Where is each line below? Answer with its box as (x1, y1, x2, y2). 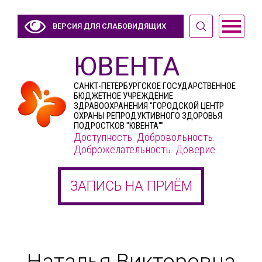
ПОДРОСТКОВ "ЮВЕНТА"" (74, 120, 164, 131)
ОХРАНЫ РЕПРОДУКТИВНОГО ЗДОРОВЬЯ (74, 111, 222, 121)
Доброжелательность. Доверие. (74, 143, 218, 156)
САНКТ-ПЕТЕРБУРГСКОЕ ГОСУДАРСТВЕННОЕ (74, 81, 236, 91)
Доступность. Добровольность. (74, 130, 215, 144)
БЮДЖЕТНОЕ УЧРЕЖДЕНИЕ (74, 91, 173, 101)
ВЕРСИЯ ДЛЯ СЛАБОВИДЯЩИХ (53, 22, 166, 30)
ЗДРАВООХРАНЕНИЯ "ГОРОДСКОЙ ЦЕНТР (74, 101, 224, 111)
